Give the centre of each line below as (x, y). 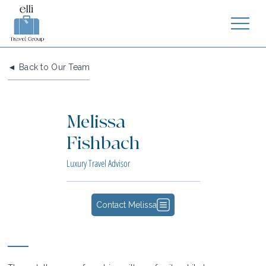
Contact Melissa (127, 205)
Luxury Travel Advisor (98, 163)
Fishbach (103, 143)
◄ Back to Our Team (49, 67)
